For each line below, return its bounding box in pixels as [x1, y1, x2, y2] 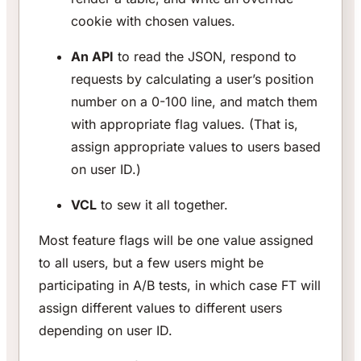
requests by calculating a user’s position [71, 70, 313, 87]
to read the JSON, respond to [114, 48, 297, 64]
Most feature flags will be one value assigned [39, 231, 313, 248]
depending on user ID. [39, 322, 172, 338]
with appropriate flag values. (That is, [71, 115, 298, 132]
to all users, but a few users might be [39, 254, 263, 271]
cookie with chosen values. [71, 12, 235, 29]
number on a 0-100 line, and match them [71, 93, 317, 110]
